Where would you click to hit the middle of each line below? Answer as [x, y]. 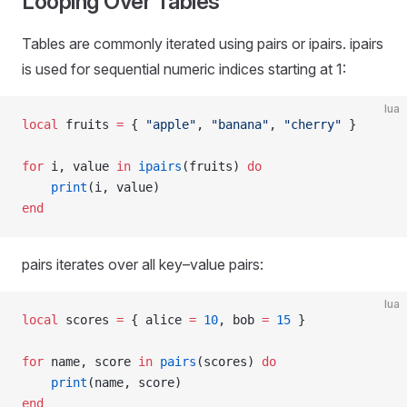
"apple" [171, 124]
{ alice [156, 320]
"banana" [240, 124]
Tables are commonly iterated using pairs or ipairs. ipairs [203, 44]
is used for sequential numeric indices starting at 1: [184, 69]
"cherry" [316, 124]
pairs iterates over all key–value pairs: [143, 264]
